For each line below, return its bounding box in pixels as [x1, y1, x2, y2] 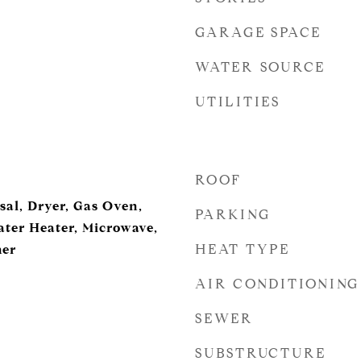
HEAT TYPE [195, 241, 290, 258]
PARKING [195, 206, 271, 223]
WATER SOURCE [195, 59, 326, 76]
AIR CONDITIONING [195, 276, 359, 293]
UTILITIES [195, 93, 280, 110]
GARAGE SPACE [195, 24, 322, 41]
